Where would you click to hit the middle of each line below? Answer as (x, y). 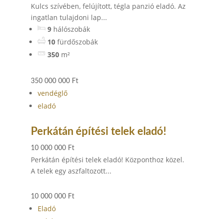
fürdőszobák (77, 42)
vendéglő (52, 93)
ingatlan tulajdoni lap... (69, 17)
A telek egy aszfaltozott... (71, 171)
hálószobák (71, 29)
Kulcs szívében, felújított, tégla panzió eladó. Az (108, 6)
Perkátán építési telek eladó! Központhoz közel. (107, 160)
